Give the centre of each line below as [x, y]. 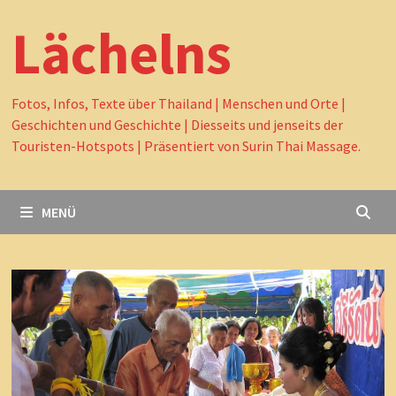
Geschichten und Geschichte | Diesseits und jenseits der [177, 125]
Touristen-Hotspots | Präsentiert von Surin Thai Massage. [186, 146]
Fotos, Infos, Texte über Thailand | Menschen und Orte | [178, 104]
